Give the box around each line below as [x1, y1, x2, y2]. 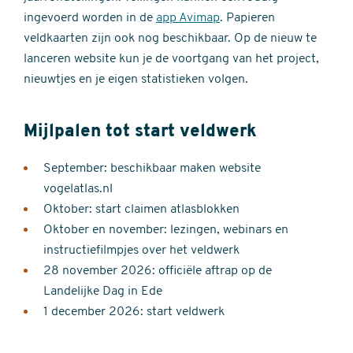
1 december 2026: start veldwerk [43, 306, 225, 319]
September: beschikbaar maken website [43, 162, 261, 176]
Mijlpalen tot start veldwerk [24, 123, 257, 142]
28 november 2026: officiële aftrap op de [43, 265, 272, 278]
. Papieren [220, 12, 275, 25]
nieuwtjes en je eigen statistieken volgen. [24, 73, 248, 87]
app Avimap [156, 12, 220, 25]
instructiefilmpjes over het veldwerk [43, 244, 240, 258]
